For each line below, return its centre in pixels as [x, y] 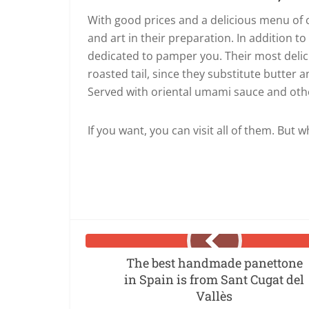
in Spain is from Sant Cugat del [214, 279]
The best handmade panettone [214, 263]
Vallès [214, 296]
